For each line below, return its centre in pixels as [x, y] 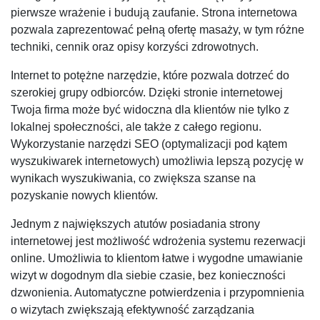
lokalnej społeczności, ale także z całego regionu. [136, 127]
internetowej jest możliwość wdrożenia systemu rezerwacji [158, 241]
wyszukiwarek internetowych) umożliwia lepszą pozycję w [157, 161]
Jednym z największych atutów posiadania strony [135, 224]
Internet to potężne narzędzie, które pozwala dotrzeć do [150, 76]
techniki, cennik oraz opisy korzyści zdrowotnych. [135, 47]
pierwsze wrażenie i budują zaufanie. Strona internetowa [154, 13]
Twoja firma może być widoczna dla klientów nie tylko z [150, 110]
